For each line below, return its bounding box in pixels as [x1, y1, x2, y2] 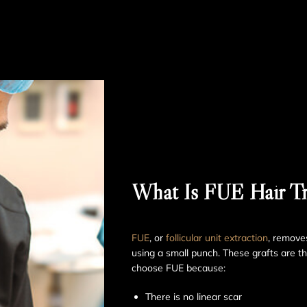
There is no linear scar [145, 291, 242, 304]
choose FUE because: [132, 262, 225, 275]
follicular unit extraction [166, 232, 268, 245]
